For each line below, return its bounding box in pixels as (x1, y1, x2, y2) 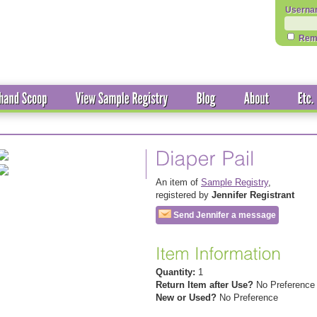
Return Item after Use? (156, 279, 253, 290)
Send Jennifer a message (171, 210, 276, 220)
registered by (156, 190, 212, 200)
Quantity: (156, 267, 195, 277)
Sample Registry (201, 177, 268, 188)
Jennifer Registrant (212, 190, 294, 200)
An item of (156, 177, 201, 188)
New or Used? (156, 292, 217, 303)
